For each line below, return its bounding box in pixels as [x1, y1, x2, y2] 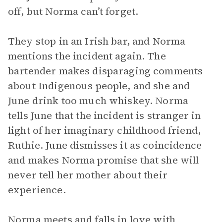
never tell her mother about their [8, 168, 167, 182]
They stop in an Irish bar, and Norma [8, 34, 186, 48]
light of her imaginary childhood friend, [8, 123, 201, 137]
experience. [8, 183, 66, 197]
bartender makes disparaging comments [8, 64, 203, 78]
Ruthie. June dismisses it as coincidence [8, 138, 202, 152]
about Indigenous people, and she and [8, 79, 190, 93]
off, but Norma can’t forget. [8, 4, 139, 18]
